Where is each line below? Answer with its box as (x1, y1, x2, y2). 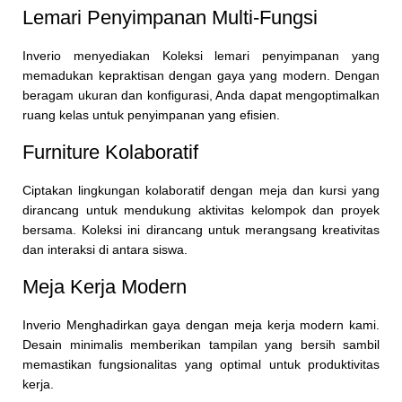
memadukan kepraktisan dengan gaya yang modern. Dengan (22, 68, 380, 83)
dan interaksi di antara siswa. (22, 242, 188, 258)
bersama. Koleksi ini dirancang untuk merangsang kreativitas (22, 223, 380, 238)
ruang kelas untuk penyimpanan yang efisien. (22, 108, 280, 123)
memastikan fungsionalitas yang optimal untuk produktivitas (22, 357, 380, 372)
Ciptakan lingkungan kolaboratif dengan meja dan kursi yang (22, 183, 380, 198)
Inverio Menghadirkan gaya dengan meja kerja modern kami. (22, 318, 380, 333)
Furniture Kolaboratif (22, 141, 198, 164)
